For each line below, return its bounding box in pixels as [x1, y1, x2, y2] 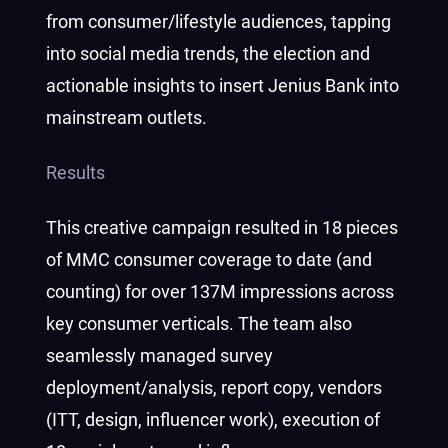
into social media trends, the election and [46, 43, 370, 64]
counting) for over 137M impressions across [46, 281, 394, 302]
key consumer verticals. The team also [46, 313, 352, 334]
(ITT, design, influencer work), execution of [46, 409, 380, 430]
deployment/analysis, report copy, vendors [46, 377, 382, 398]
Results [46, 162, 105, 183]
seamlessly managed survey [46, 345, 273, 366]
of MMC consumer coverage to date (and [46, 249, 372, 270]
